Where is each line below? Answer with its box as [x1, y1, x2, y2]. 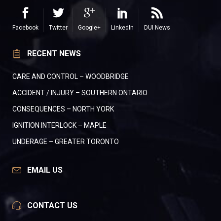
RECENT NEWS [27, 49, 81, 59]
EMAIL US [27, 165, 63, 175]
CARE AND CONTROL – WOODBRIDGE [12, 73, 129, 81]
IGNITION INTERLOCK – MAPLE [12, 121, 107, 130]
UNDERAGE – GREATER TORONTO [12, 138, 119, 146]
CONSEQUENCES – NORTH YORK [12, 105, 114, 113]
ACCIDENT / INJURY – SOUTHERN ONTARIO [12, 89, 147, 97]
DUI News [144, 24, 170, 32]
